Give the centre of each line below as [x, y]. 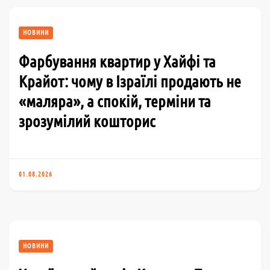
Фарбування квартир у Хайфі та [117, 61]
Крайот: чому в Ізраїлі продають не [130, 81]
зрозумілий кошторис [87, 121]
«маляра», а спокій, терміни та [115, 101]
